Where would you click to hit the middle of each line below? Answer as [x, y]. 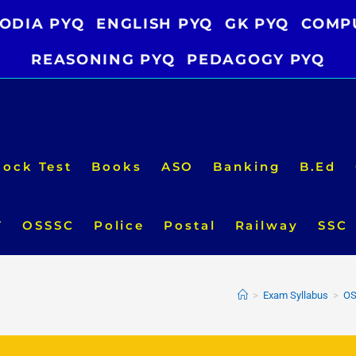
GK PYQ [257, 24]
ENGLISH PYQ [155, 24]
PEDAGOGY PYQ [256, 60]
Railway [267, 225]
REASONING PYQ [103, 60]
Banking [247, 166]
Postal [190, 225]
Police [119, 225]
